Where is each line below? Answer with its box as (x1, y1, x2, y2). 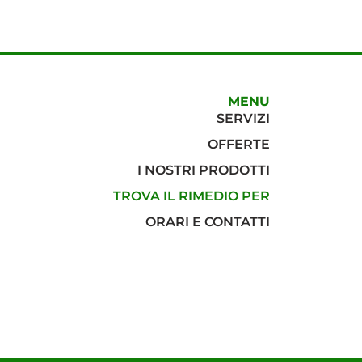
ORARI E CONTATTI (145, 214, 270, 229)
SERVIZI (217, 111, 270, 126)
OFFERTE (208, 137, 270, 152)
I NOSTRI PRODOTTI (137, 162, 270, 178)
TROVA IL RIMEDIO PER (113, 188, 270, 204)
